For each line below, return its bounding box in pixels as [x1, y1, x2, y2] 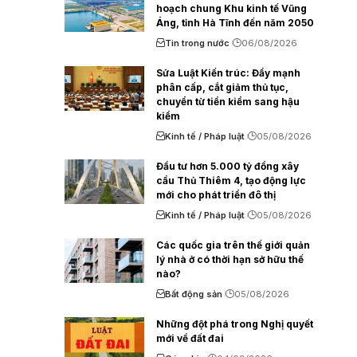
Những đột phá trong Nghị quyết [156, 317, 314, 330]
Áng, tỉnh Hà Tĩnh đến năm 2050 [156, 16, 315, 29]
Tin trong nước [165, 37, 230, 49]
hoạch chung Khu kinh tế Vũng [156, 2, 308, 14]
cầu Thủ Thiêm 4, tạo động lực [156, 174, 307, 186]
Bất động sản [165, 288, 223, 300]
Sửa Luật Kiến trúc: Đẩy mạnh [156, 66, 301, 79]
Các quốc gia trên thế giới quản [156, 238, 311, 251]
